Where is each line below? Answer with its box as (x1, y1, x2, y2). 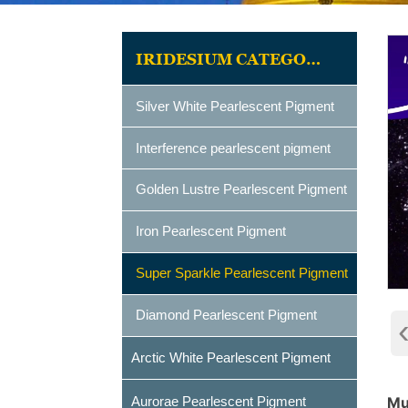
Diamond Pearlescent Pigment (136, 307, 318, 323)
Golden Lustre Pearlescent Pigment (136, 181, 348, 198)
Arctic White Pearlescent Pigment (131, 349, 331, 365)
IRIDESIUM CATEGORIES (306, 50, 321, 69)
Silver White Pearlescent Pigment (136, 97, 335, 114)
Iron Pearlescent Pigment (136, 223, 287, 240)
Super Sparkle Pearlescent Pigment (136, 265, 349, 281)
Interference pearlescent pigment (136, 139, 331, 156)
